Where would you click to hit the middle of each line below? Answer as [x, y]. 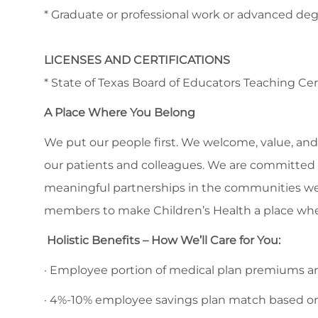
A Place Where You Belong [120, 113]
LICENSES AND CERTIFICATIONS [137, 60]
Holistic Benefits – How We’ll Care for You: [162, 241]
